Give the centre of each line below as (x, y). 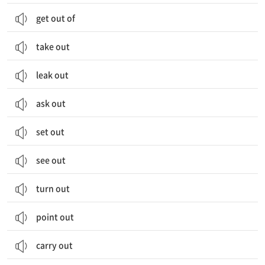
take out (53, 46)
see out (51, 160)
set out (50, 131)
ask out (51, 103)
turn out (53, 188)
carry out (54, 245)
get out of (56, 18)
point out (55, 216)
